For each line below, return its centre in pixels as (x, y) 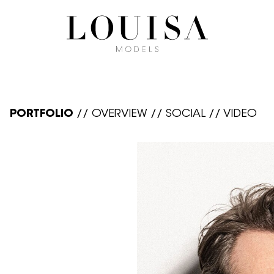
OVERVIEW (120, 113)
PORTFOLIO (42, 113)
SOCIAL (186, 113)
